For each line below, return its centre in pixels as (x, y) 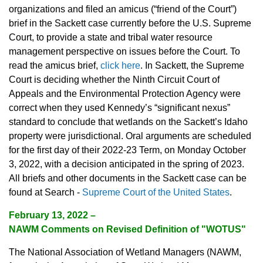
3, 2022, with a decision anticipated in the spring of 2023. (127, 164)
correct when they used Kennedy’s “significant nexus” (119, 108)
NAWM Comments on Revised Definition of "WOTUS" (127, 230)
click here (120, 66)
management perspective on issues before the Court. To (124, 52)
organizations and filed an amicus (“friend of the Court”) (123, 9)
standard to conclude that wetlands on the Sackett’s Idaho (128, 122)
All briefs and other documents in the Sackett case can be (128, 178)
